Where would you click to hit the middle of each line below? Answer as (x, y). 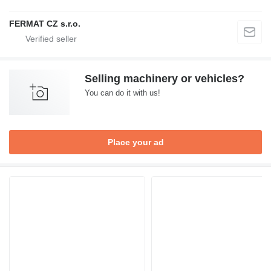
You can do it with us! (122, 93)
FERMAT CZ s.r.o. (45, 24)
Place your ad (135, 142)
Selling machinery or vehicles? (165, 79)
